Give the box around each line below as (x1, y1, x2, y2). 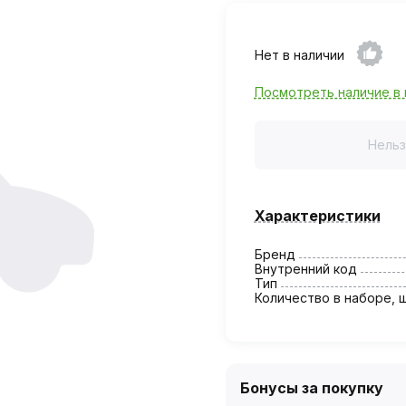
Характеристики (254, 206, 381, 225)
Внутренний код (254, 260, 357, 276)
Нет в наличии (254, 46, 344, 63)
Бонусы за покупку (239, 378, 383, 397)
